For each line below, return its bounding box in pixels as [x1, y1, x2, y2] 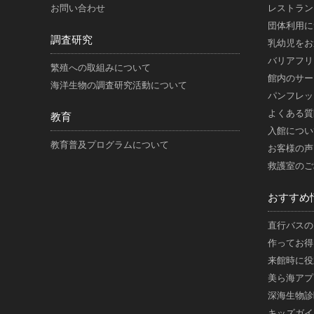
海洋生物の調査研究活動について [50, 80, 187, 90]
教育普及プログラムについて [50, 139, 169, 150]
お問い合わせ [50, 3, 105, 13]
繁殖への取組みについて [50, 62, 151, 73]
